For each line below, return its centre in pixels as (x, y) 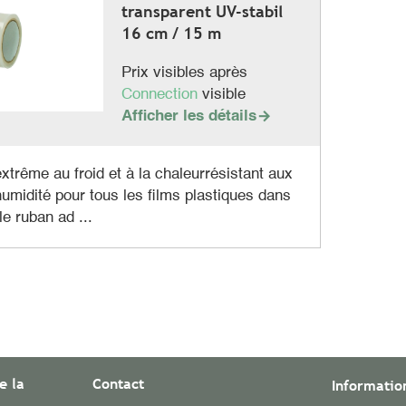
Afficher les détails (188, 117)
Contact (118, 384)
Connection (161, 95)
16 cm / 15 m (171, 34)
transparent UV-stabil (202, 12)
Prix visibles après (184, 73)
